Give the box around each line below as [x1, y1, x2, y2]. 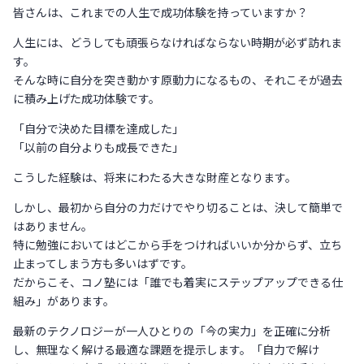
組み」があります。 [13, 292, 115, 309]
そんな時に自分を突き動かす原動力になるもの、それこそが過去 [13, 71, 343, 88]
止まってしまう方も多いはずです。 [13, 254, 193, 271]
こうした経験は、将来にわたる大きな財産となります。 [13, 168, 297, 185]
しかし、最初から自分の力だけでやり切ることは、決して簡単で [13, 198, 343, 215]
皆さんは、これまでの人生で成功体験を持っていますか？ [13, 3, 308, 20]
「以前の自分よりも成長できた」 [13, 138, 184, 155]
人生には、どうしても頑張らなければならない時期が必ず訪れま [13, 33, 342, 50]
